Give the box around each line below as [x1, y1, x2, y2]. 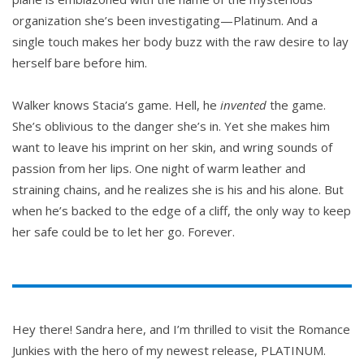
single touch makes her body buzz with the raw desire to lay [12, 33, 349, 50]
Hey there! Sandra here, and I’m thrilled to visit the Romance [12, 321, 350, 337]
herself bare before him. [12, 54, 147, 71]
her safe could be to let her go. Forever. [12, 223, 235, 240]
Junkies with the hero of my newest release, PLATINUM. [12, 342, 326, 358]
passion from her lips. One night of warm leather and [12, 160, 305, 176]
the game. [270, 97, 326, 113]
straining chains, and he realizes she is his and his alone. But [12, 181, 344, 197]
